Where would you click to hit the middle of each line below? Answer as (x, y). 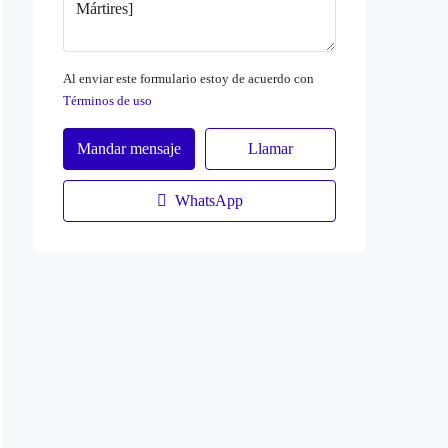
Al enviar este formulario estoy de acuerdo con (188, 78)
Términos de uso (107, 100)
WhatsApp (206, 200)
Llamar (270, 148)
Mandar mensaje (128, 148)
